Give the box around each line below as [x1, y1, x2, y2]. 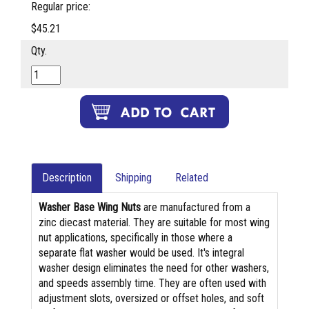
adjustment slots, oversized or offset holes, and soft [39, 292, 264, 306]
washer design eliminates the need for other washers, [39, 261, 269, 275]
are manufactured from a [141, 201, 250, 215]
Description [42, 171, 92, 185]
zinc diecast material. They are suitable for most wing [39, 216, 270, 230]
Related [175, 171, 208, 185]
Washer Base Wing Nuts [39, 201, 141, 215]
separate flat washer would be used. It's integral [39, 246, 244, 260]
